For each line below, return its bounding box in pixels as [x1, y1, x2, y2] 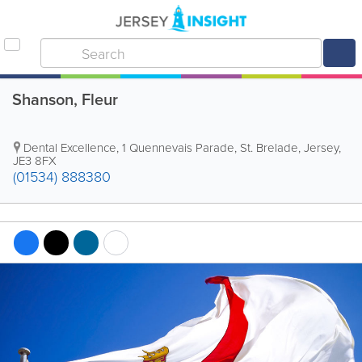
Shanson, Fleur [12, 87, 118, 111]
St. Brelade [240, 139, 298, 156]
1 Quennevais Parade [122, 139, 234, 156]
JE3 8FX [13, 152, 57, 169]
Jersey [304, 139, 339, 156]
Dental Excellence [23, 139, 116, 156]
